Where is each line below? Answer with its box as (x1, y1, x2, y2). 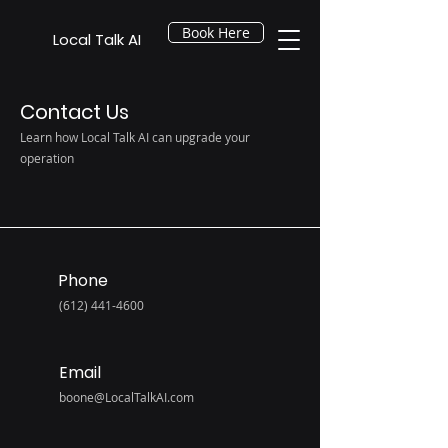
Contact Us (20, 98, 129, 126)
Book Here (182, 23, 250, 42)
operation (20, 150, 74, 166)
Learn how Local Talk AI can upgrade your (20, 129, 250, 145)
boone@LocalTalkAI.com (59, 389, 194, 405)
